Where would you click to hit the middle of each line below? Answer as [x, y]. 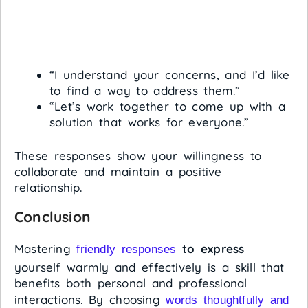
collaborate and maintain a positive [118, 171]
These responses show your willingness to [138, 155]
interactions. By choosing [90, 299]
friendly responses [126, 249]
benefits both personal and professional [131, 283]
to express [210, 248]
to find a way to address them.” [145, 91]
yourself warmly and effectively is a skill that [150, 267]
